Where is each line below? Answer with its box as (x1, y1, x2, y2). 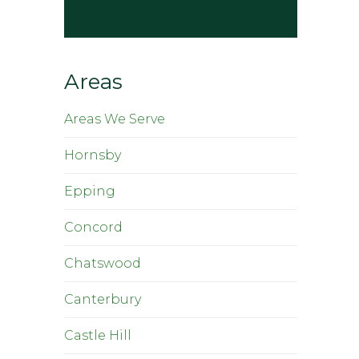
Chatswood (64, 256, 141, 271)
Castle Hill (64, 328, 131, 343)
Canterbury (64, 292, 141, 307)
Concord (64, 220, 123, 235)
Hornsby (64, 147, 121, 163)
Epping (64, 184, 115, 199)
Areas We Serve (64, 111, 165, 127)
